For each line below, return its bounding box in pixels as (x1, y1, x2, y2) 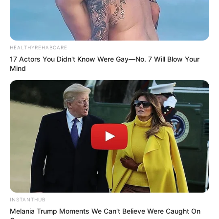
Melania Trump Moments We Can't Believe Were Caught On (10, 207, 200, 216)
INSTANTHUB (10, 197, 45, 203)
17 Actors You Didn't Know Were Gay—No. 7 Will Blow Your (10, 55, 199, 64)
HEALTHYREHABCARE (10, 44, 67, 51)
